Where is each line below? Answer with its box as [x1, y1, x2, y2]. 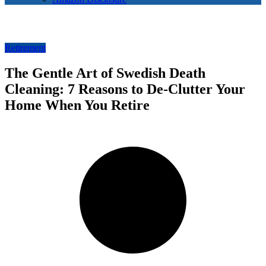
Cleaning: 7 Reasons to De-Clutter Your [5, 81, 245, 97]
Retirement [5, 43, 46, 53]
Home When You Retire [5, 97, 150, 113]
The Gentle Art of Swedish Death [5, 65, 205, 81]
